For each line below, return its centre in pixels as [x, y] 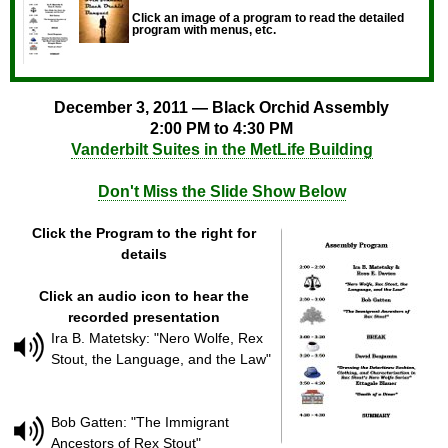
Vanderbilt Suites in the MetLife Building [221, 149]
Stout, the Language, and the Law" [161, 358]
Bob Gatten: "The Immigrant [140, 421]
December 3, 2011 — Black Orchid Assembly [222, 107]
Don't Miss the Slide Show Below [221, 191]
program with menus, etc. [204, 30]
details [143, 253]
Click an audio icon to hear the [143, 295]
